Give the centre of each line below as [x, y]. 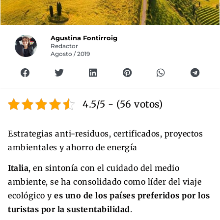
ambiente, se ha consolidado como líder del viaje [105, 181]
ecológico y [30, 195]
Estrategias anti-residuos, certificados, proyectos [105, 133]
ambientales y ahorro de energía [73, 147]
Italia [18, 168]
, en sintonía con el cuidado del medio [104, 168]
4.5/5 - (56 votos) [123, 104]
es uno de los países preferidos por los [131, 195]
